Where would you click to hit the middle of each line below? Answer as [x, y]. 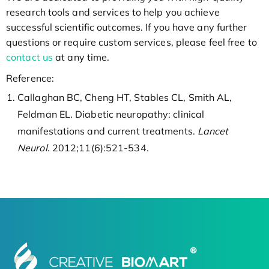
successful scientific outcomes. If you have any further [127, 27]
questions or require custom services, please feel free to [131, 42]
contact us [29, 57]
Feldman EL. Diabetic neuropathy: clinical [111, 114]
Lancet [213, 131]
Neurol [32, 147]
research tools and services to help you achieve [113, 12]
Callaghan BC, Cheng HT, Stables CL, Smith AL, [125, 97]
